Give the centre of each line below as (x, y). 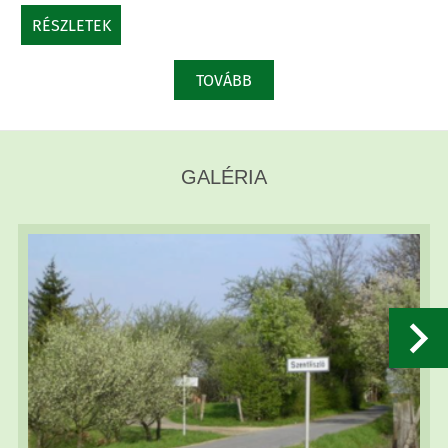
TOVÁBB (224, 81)
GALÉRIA (224, 177)
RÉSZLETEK (71, 26)
